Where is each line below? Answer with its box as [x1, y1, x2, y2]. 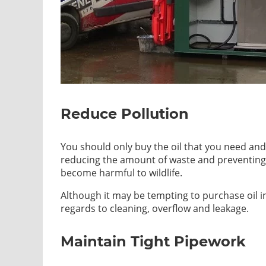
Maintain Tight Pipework [61, 232, 246, 250]
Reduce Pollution [61, 104, 189, 122]
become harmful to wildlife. [61, 166, 182, 179]
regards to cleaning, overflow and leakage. [61, 201, 249, 215]
